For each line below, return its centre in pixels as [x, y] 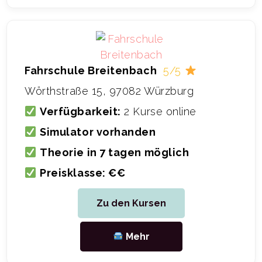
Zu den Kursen [131, 204]
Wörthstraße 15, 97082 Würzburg [109, 91]
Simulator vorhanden [98, 132]
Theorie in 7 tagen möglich [115, 153]
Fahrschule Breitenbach [91, 71]
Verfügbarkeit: [80, 112]
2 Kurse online [158, 112]
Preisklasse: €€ [83, 173]
